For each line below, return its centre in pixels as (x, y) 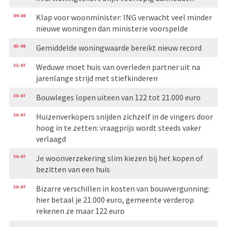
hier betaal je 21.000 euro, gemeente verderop (115, 199)
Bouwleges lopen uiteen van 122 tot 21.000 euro (118, 97)
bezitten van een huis (73, 169)
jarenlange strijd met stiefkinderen (97, 78)
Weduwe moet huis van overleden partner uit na (118, 67)
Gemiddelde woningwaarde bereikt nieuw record (119, 47)
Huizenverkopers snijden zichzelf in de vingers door (124, 116)
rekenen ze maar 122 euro (80, 211)
